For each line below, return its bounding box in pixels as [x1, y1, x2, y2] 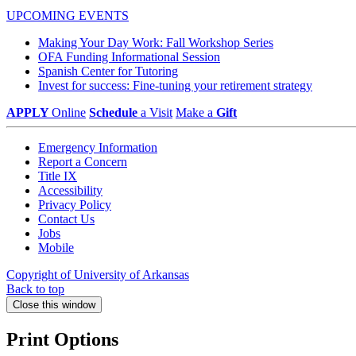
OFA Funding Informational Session [38, 50, 220, 64]
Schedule [89, 106, 141, 120]
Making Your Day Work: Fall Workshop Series [38, 36, 273, 50]
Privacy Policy [38, 198, 111, 212]
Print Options [6, 328, 118, 350]
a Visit [141, 106, 172, 120]
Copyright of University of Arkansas [6, 268, 189, 282]
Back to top [6, 282, 64, 296]
